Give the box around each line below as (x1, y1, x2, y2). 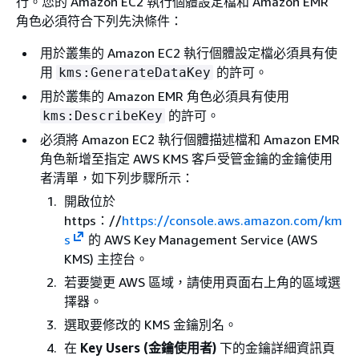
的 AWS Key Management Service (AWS (84, 231, 317, 248)
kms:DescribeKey (42, 107, 163, 123)
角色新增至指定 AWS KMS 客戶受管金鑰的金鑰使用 (40, 150, 333, 167)
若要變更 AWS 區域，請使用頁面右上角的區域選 (64, 273, 341, 290)
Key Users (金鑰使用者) (80, 339, 216, 356)
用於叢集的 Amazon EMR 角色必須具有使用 (40, 87, 289, 104)
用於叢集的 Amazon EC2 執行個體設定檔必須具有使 (40, 44, 337, 61)
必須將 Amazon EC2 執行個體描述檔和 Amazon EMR (40, 131, 340, 147)
